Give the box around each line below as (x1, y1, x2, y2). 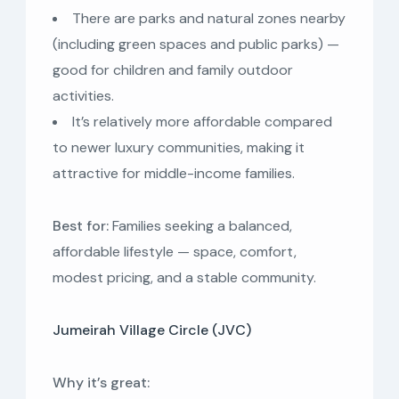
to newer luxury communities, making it (53, 137, 305, 157)
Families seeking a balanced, (109, 216, 292, 235)
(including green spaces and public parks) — (53, 34, 339, 53)
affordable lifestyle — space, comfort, (53, 241, 297, 261)
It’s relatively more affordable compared (72, 111, 332, 131)
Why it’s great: (53, 372, 150, 392)
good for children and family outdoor (53, 60, 293, 79)
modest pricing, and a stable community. (53, 267, 316, 287)
